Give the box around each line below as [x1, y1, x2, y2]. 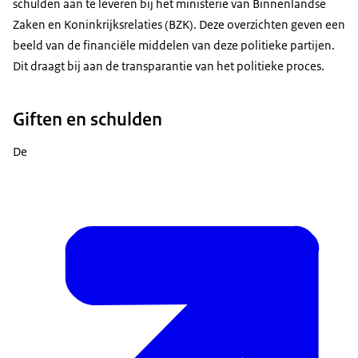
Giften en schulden [13, 107, 162, 132]
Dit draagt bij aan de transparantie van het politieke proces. [13, 58, 324, 74]
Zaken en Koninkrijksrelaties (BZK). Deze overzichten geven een [13, 17, 345, 33]
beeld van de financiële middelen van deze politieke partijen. [13, 38, 335, 54]
